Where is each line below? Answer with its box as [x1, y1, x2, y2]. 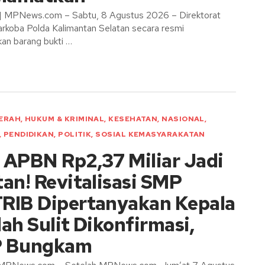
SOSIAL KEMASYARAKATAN [95, 130, 205, 139]
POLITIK [58, 130, 92, 139]
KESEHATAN [108, 114, 158, 124]
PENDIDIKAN [3, 130, 54, 139]
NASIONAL [161, 114, 205, 124]
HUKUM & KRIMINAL [25, 114, 105, 124]
